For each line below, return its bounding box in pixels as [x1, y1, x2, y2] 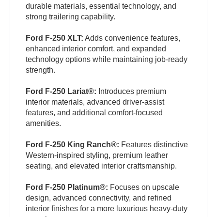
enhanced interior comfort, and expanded [26, 45, 167, 53]
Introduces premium [96, 87, 167, 96]
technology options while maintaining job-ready [26, 55, 188, 64]
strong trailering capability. [26, 13, 116, 21]
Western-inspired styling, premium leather [26, 151, 169, 160]
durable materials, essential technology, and [26, 2, 177, 11]
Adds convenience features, [83, 34, 181, 43]
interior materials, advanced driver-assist [26, 98, 165, 107]
